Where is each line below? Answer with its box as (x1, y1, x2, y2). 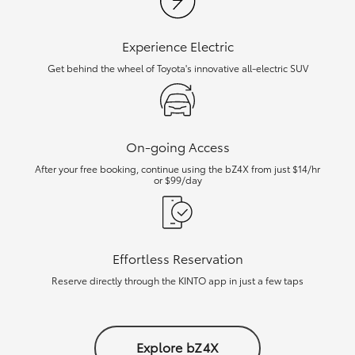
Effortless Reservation (112, 248, 243, 267)
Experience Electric (121, 36, 234, 55)
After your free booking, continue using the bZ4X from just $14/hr (35, 161, 320, 175)
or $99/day (153, 172, 202, 186)
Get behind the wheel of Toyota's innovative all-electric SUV (47, 60, 308, 74)
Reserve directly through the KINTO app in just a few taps (52, 273, 303, 287)
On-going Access (125, 136, 230, 155)
